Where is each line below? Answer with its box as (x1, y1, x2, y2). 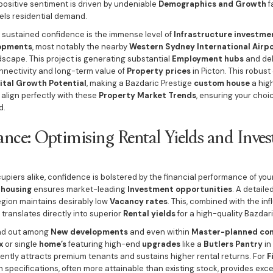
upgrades (141, 239, 180, 249)
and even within (127, 227, 191, 237)
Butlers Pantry (203, 239, 263, 249)
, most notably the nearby (32, 41, 129, 52)
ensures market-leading (31, 184, 127, 194)
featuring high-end (66, 239, 142, 249)
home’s (38, 239, 66, 249)
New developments (50, 227, 128, 237)
